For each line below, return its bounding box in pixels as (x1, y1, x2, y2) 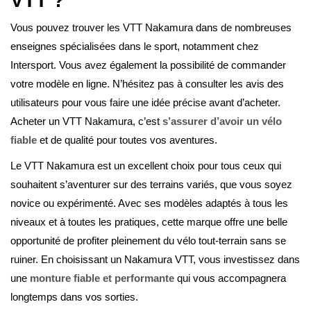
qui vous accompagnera (174, 272, 286, 285)
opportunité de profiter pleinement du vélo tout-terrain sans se (10, 235, 286, 247)
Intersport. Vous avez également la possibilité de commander (10, 59, 286, 72)
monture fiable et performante (27, 272, 174, 285)
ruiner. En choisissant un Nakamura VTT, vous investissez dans (10, 253, 300, 266)
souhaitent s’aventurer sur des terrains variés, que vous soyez (10, 178, 292, 191)
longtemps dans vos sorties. (10, 291, 138, 303)
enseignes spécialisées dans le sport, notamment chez (10, 40, 259, 53)
